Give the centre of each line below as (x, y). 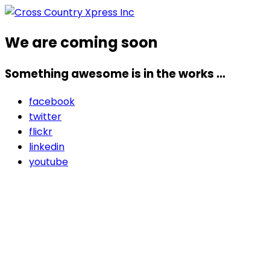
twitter (45, 116)
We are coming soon (81, 42)
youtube (49, 162)
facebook (52, 101)
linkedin (47, 146)
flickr (41, 131)
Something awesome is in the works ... (115, 74)
